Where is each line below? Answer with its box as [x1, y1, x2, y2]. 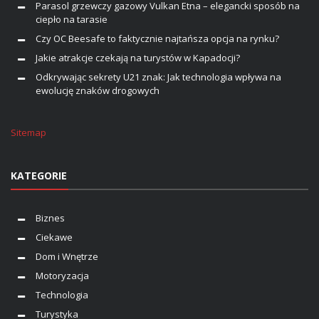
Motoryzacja [36, 268, 89, 282]
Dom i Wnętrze [36, 249, 98, 263]
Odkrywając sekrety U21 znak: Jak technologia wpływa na [36, 70, 281, 83]
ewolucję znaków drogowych [36, 83, 159, 97]
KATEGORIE [11, 168, 67, 182]
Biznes [36, 211, 65, 224]
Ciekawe [36, 230, 73, 244]
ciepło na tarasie [36, 12, 108, 26]
